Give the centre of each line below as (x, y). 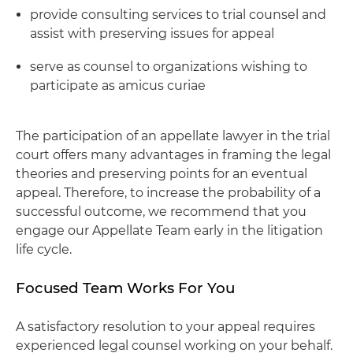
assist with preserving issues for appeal (152, 33)
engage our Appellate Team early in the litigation (169, 230)
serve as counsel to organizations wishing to (169, 67)
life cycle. (44, 249)
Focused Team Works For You (125, 288)
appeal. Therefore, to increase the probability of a (168, 193)
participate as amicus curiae (118, 85)
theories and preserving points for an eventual (162, 174)
